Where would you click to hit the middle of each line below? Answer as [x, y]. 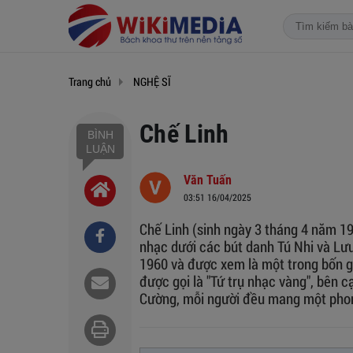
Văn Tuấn [208, 180]
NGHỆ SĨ [152, 82]
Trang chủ [90, 82]
